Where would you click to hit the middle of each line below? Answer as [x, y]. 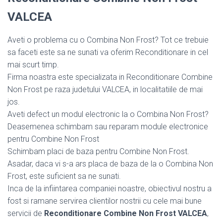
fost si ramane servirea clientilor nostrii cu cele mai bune [105, 201]
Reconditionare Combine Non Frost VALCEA [126, 213]
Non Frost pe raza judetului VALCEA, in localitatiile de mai [105, 89]
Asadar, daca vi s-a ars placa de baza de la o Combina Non [110, 164]
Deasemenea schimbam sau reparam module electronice [108, 126]
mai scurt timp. [33, 64]
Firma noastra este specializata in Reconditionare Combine [110, 77]
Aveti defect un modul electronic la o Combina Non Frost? [108, 114]
